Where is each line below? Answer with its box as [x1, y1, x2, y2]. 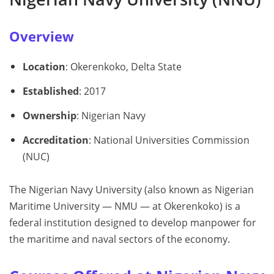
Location [22, 60, 65, 74]
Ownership [22, 108, 76, 122]
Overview [9, 28, 74, 46]
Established [22, 84, 79, 98]
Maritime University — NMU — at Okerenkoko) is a [9, 199, 240, 213]
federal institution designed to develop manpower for [9, 215, 256, 229]
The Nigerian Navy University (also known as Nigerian [9, 182, 254, 196]
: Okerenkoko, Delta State [65, 60, 182, 74]
